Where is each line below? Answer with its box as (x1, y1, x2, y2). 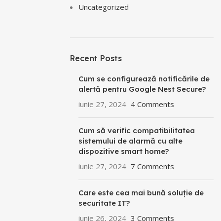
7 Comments (131, 161, 174, 171)
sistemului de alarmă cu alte (78, 136, 183, 146)
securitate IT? (78, 198, 130, 208)
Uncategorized (78, 2, 129, 12)
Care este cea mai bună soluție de (78, 188, 204, 197)
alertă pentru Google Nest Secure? (78, 84, 206, 94)
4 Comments (131, 99, 174, 109)
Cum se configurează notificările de (78, 74, 210, 83)
